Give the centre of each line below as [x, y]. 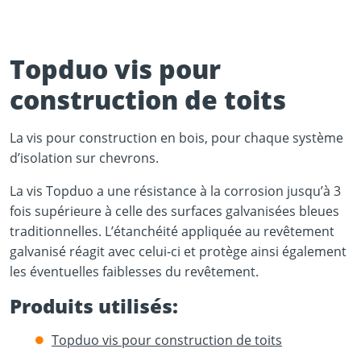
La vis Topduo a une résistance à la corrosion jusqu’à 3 [175, 191]
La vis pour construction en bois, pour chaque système [176, 138]
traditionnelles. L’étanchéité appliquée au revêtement [172, 231]
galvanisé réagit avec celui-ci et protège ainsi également [178, 251]
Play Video [135, 137]
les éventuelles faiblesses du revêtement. [134, 272]
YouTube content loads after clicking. [135, 151]
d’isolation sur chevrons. [84, 158]
